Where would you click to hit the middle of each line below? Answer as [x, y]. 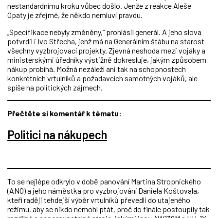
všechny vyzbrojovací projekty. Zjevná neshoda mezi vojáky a [106, 50]
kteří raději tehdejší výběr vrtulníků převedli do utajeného [99, 200]
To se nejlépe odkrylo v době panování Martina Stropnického [104, 182]
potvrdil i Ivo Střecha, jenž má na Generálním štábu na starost [106, 41]
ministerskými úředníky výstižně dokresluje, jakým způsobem [107, 59]
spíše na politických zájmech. [55, 87]
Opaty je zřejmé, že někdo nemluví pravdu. [75, 15]
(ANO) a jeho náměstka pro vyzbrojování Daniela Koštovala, [103, 191]
